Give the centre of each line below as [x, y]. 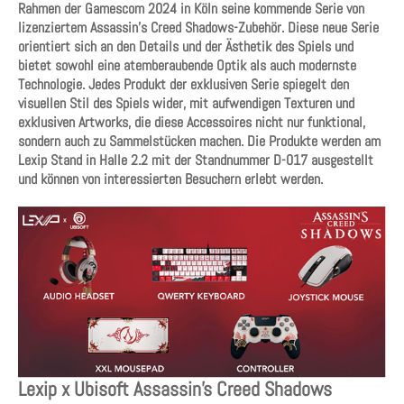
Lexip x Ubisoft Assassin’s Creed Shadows [175, 389]
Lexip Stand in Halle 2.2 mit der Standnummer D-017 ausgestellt [196, 160]
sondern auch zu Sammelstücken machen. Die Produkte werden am [199, 141]
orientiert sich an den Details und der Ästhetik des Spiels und [186, 46]
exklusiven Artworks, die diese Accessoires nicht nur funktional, [192, 122]
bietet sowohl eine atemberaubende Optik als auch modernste [187, 65]
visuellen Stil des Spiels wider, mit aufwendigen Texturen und [186, 103]
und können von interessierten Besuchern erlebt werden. [170, 179]
